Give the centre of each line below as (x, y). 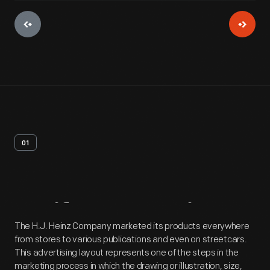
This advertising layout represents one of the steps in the (127, 253)
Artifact (61, 217)
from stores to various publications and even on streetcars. (131, 240)
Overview (171, 217)
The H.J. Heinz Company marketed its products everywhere (132, 226)
